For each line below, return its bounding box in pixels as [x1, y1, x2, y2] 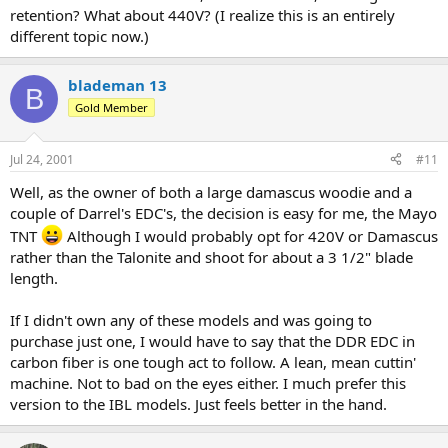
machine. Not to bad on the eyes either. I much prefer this [10, 372, 406, 393]
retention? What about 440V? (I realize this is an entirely [10, 5, 395, 25]
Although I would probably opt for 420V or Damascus [63, 225, 438, 246]
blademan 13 [68, 75, 167, 95]
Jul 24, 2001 [10, 150, 74, 168]
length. [10, 267, 58, 288]
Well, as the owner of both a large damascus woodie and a [10, 181, 412, 202]
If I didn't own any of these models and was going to [10, 309, 372, 330]
